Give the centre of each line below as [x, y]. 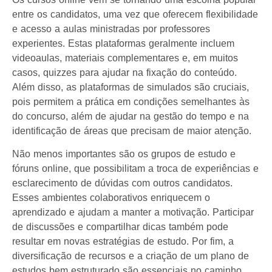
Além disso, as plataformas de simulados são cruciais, [131, 87]
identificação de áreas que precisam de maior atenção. [132, 131]
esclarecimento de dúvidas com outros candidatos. [122, 183]
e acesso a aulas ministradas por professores [111, 29]
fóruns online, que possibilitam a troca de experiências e [135, 169]
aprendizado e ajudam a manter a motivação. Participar [133, 212]
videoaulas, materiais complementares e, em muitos [125, 58]
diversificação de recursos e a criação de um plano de [131, 256]
